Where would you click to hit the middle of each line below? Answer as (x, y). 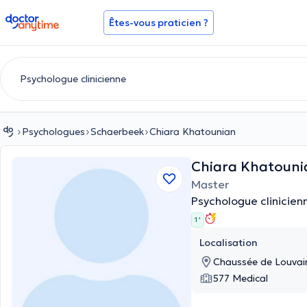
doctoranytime (44, 19)
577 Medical (241, 278)
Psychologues (53, 132)
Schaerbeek (117, 132)
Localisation (229, 243)
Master (210, 184)
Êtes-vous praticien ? (159, 23)
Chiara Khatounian (193, 132)
